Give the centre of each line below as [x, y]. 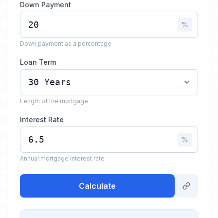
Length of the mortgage [54, 101]
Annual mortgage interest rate [62, 158]
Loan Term [38, 62]
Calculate [97, 186]
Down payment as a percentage [66, 44]
